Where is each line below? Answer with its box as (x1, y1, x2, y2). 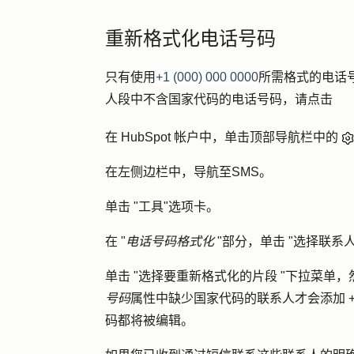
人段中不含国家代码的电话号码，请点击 (105, 92, 333, 106)
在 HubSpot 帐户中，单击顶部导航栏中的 (105, 130, 341, 144)
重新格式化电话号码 (105, 27, 276, 50)
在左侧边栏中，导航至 (105, 165, 232, 179)
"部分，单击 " (217, 235, 293, 248)
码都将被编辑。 (105, 314, 194, 327)
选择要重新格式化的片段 (138, 269, 281, 283)
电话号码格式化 (126, 235, 217, 248)
